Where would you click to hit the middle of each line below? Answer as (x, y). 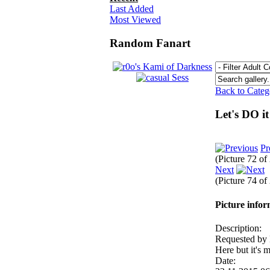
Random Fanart (150, 43)
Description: (238, 228)
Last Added (132, 9)
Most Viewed (135, 20)
